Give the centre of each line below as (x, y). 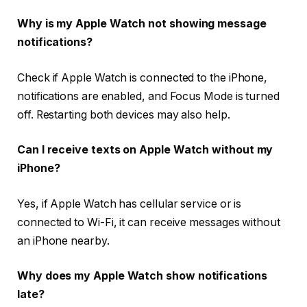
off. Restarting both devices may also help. (124, 114)
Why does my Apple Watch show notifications (142, 276)
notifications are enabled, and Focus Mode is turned (148, 96)
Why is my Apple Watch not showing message (142, 24)
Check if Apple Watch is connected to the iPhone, (143, 77)
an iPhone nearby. (63, 241)
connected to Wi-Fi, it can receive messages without (149, 222)
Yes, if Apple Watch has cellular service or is (130, 204)
